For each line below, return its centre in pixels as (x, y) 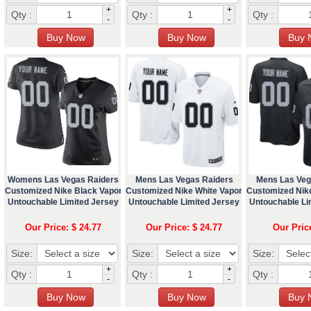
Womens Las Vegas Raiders (63, 179)
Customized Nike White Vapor (184, 191)
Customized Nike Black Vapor (63, 191)
